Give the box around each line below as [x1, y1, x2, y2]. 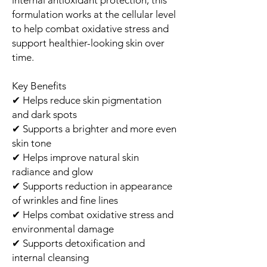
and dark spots [12, 108, 77, 120]
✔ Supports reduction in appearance [12, 179, 172, 192]
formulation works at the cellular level [12, 8, 176, 20]
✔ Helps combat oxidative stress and [12, 208, 173, 221]
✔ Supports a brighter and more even [12, 122, 176, 135]
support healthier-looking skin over [12, 36, 164, 49]
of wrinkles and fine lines [12, 194, 118, 206]
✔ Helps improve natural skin [12, 151, 139, 163]
